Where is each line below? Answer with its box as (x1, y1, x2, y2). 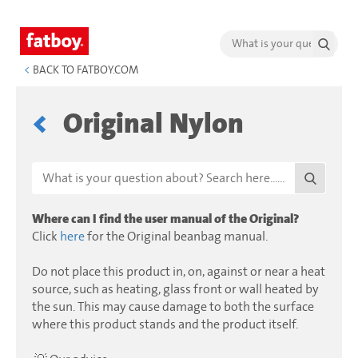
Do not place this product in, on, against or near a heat (32, 265, 325, 280)
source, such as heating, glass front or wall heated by (32, 282, 319, 297)
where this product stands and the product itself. (32, 317, 298, 332)
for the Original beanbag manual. (85, 229, 268, 244)
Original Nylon (63, 108, 244, 141)
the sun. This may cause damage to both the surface (32, 300, 314, 315)
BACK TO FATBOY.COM (30, 64, 138, 77)
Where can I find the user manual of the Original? (32, 212, 299, 226)
